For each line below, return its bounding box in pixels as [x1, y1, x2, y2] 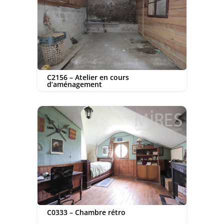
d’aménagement [46, 79, 102, 89]
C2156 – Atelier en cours [46, 72, 129, 82]
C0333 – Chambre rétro [46, 207, 125, 217]
